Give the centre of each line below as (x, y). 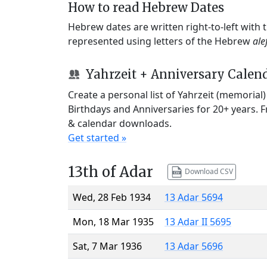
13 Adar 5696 (194, 246)
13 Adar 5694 (194, 197)
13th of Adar (111, 172)
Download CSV (208, 171)
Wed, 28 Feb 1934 (112, 197)
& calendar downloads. (120, 123)
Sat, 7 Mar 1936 (107, 246)
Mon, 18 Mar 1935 (113, 221)
